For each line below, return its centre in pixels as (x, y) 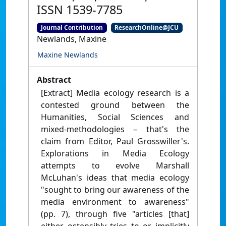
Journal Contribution (72, 27)
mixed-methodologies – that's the (115, 129)
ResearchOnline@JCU (147, 27)
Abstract (54, 80)
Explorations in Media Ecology (115, 154)
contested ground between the (115, 105)
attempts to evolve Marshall (115, 166)
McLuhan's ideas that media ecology (115, 178)
